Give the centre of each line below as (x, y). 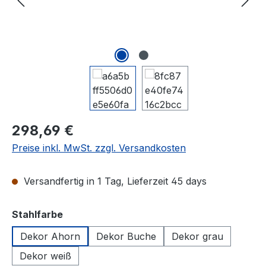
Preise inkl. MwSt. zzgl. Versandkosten (99, 148)
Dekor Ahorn (50, 236)
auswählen (89, 214)
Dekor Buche (126, 236)
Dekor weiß (45, 256)
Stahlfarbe (37, 214)
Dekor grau (197, 236)
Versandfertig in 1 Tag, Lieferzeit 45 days (114, 181)
